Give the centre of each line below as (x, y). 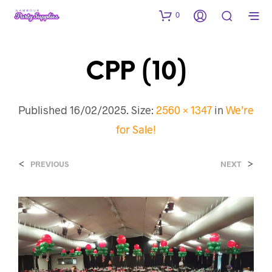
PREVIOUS (49, 164)
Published (44, 110)
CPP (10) (136, 72)
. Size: (141, 110)
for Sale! (136, 129)
